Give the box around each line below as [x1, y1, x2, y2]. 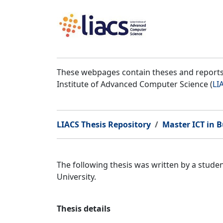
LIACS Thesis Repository [57, 119, 151, 130]
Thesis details [57, 203, 111, 214]
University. [57, 171, 96, 182]
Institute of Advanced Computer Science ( [57, 79, 213, 90]
